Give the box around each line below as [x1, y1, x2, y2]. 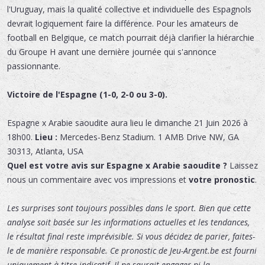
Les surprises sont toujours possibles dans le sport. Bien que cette [7, 202, 251, 214]
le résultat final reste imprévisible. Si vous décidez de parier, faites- [7, 230, 255, 242]
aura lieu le [108, 117, 154, 128]
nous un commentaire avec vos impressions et [7, 173, 189, 185]
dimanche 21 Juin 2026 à [154, 117, 248, 128]
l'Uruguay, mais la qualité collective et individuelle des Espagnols [7, 3, 251, 15]
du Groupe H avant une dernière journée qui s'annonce [7, 46, 216, 57]
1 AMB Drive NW [158, 131, 223, 143]
